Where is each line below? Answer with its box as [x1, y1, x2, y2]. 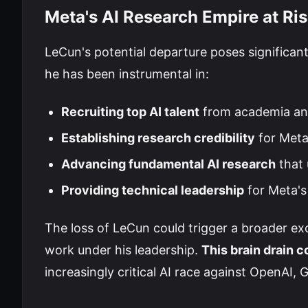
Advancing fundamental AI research [61, 157, 276, 171]
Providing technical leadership [61, 183, 244, 197]
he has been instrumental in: [45, 67, 209, 81]
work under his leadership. [45, 243, 201, 257]
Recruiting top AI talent [61, 104, 199, 119]
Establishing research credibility [61, 131, 255, 145]
